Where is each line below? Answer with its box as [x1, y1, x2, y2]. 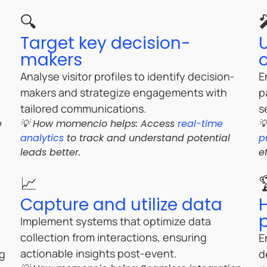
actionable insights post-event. [20, 246, 177, 261]
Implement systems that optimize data [20, 214, 211, 229]
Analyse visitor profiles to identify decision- [20, 69, 235, 84]
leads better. [20, 145, 80, 160]
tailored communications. [20, 101, 147, 116]
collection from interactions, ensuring [20, 230, 207, 245]
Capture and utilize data [20, 193, 222, 217]
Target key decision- [20, 32, 191, 55]
